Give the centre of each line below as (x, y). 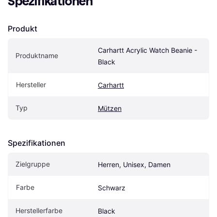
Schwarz (112, 188)
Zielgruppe (33, 164)
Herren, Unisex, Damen (134, 165)
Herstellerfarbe (39, 211)
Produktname (37, 56)
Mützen (110, 108)
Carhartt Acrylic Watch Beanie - (147, 50)
